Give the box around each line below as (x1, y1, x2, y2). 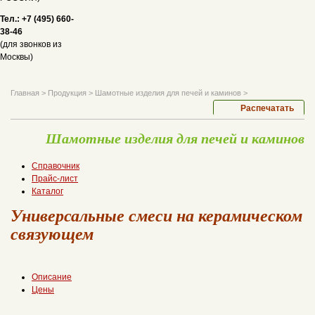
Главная (11, 89, 39, 97)
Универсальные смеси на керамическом (11, 203, 302, 227)
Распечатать (240, 103, 294, 113)
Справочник (32, 161, 79, 171)
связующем (11, 221, 94, 245)
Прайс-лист (32, 174, 78, 184)
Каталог (32, 186, 63, 196)
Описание (32, 272, 72, 282)
